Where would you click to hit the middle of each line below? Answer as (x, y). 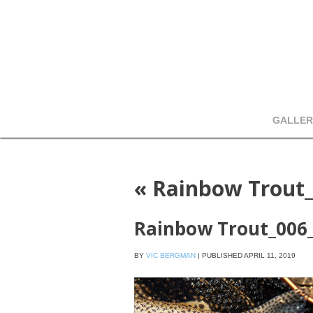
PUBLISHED (223, 255)
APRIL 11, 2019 (270, 255)
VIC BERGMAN (171, 255)
